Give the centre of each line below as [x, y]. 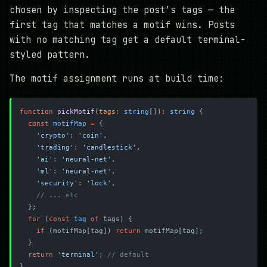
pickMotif [74, 111]
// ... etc [57, 195]
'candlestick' [109, 147]
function [36, 111]
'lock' [99, 183]
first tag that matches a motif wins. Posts [122, 25]
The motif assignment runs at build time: [117, 79]
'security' [57, 183]
